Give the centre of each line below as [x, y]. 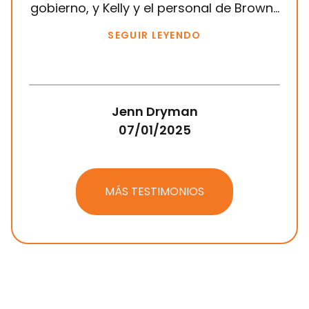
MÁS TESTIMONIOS [154, 191]
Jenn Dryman [154, 111]
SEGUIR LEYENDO [154, 35]
